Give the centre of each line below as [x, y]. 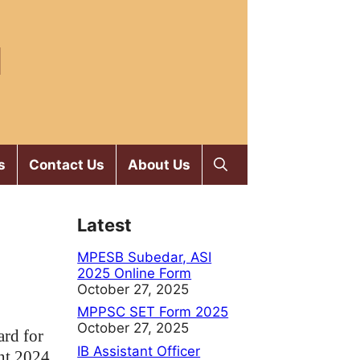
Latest [105, 225]
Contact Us [66, 165]
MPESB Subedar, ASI [145, 257]
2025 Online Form [135, 273]
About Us [159, 165]
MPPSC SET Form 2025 [153, 312]
